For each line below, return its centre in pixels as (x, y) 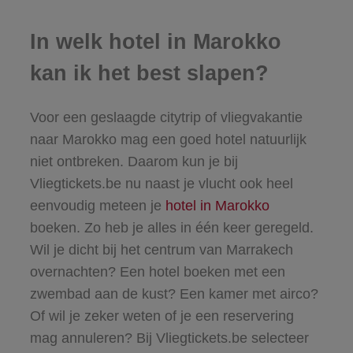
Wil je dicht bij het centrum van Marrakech (161, 250)
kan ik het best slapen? (149, 74)
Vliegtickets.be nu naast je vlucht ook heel (161, 184)
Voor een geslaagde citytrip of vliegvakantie (166, 118)
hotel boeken (189, 272)
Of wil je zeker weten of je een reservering (162, 316)
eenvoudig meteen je (97, 206)
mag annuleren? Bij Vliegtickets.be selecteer (169, 338)
